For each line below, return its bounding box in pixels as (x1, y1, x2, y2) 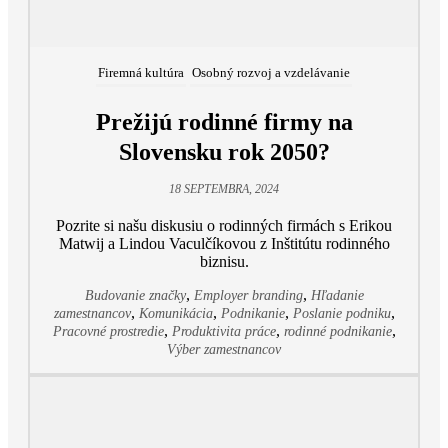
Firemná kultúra (98, 65, 184, 81)
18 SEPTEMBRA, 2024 (169, 182, 279, 197)
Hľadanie (310, 288, 364, 304)
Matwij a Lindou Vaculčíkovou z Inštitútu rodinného (58, 235, 390, 253)
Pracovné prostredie (52, 324, 164, 340)
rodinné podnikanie (283, 324, 392, 340)
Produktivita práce (171, 324, 276, 340)
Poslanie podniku (292, 306, 391, 322)
